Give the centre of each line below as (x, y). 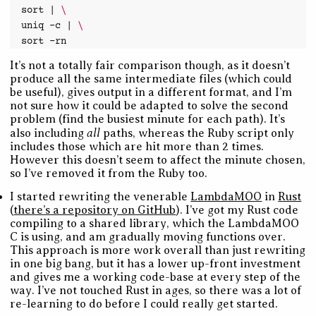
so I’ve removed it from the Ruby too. (109, 173)
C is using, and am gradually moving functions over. (148, 237)
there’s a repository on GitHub (95, 210)
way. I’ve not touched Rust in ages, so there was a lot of (156, 290)
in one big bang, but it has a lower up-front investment (156, 263)
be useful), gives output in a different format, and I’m (151, 92)
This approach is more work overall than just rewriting (158, 250)
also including (49, 133)
